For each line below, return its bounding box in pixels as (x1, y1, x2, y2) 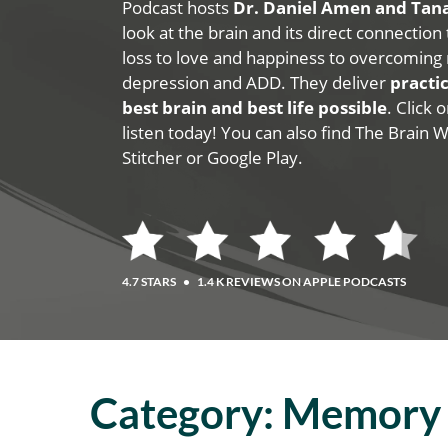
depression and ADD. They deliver (122, 71, 391, 94)
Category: (89, 388, 282, 439)
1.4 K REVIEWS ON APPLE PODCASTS (195, 274, 407, 290)
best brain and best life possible (122, 96, 388, 119)
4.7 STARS (122, 274, 179, 290)
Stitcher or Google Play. (122, 146, 304, 169)
